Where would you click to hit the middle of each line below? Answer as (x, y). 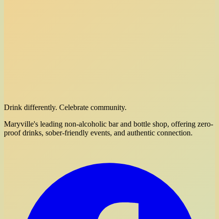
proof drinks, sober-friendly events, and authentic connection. (98, 132)
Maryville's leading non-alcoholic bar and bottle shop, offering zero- (109, 124)
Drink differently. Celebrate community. (65, 107)
